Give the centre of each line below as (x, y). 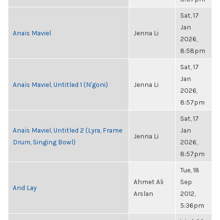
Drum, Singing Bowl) (44, 142)
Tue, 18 (190, 170)
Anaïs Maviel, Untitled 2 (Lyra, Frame (68, 130)
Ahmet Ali (149, 182)
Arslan (143, 193)
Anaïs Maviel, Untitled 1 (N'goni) (60, 84)
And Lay (25, 188)
